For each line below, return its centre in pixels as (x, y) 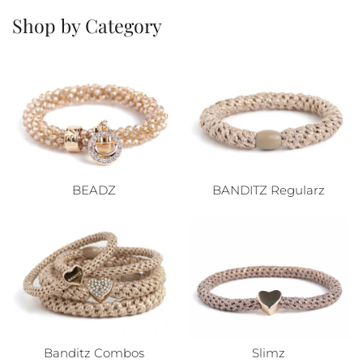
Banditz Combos (94, 354)
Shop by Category (87, 26)
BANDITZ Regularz (269, 190)
